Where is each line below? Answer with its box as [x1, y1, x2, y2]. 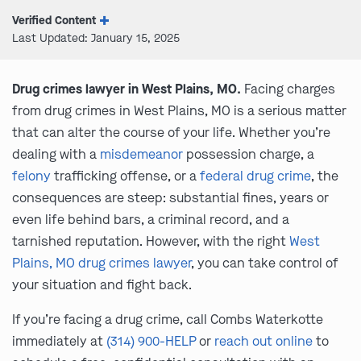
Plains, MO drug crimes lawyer [12, 255, 191, 272]
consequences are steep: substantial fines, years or [12, 189, 329, 206]
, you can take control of [191, 255, 338, 272]
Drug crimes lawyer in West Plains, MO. [12, 81, 241, 98]
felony [12, 168, 51, 185]
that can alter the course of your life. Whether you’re [12, 124, 330, 141]
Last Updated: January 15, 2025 [12, 31, 180, 46]
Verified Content [12, 13, 96, 28]
